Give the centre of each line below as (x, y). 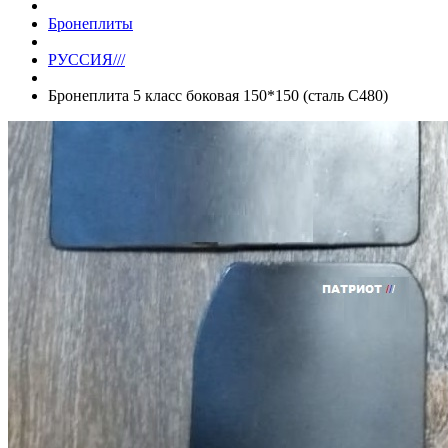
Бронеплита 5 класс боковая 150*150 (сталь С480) (218, 95)
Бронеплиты (90, 23)
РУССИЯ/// (86, 59)
